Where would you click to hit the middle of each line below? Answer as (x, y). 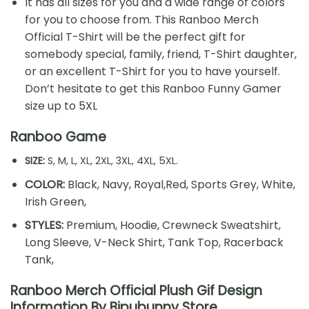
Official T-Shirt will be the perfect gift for (135, 37)
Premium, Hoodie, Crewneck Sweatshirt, (172, 226)
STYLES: (44, 226)
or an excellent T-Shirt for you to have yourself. (152, 71)
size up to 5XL (61, 106)
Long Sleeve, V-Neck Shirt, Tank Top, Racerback (154, 243)
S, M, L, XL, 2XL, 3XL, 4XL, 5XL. (111, 161)
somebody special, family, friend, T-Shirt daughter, (160, 54)
